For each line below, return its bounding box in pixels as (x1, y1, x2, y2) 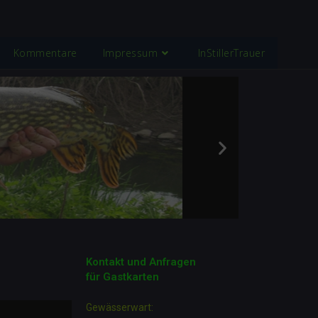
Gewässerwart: (86, 302, 154, 313)
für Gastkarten (86, 270, 160, 283)
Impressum (102, 46, 158, 60)
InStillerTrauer (197, 46, 265, 60)
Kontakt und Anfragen (86, 256, 197, 268)
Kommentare (13, 46, 77, 60)
